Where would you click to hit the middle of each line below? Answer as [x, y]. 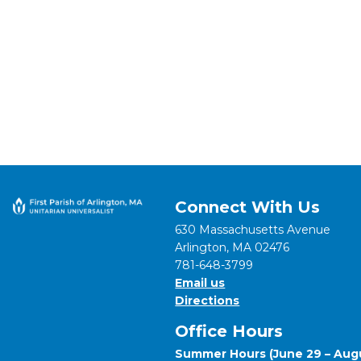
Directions [207, 301]
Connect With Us [248, 207]
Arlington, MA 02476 [232, 247]
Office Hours [229, 331]
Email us [200, 283]
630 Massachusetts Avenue [253, 230]
